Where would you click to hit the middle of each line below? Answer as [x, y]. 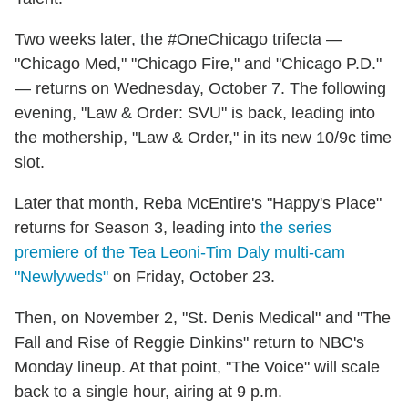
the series [296, 227]
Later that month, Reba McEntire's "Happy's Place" [198, 203]
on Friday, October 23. [192, 276]
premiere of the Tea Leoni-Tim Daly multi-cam [180, 252]
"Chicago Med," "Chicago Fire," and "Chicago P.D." [198, 63]
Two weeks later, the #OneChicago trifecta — [178, 39]
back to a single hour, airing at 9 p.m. [148, 391]
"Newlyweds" [61, 276]
